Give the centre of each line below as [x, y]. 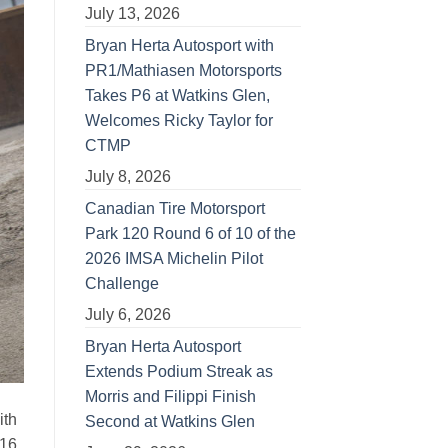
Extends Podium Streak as [178, 371]
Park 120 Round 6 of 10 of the [190, 233]
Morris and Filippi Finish [170, 396]
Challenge [121, 283]
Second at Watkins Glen [169, 421]
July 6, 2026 [127, 314]
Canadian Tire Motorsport [174, 208]
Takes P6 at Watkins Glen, [177, 95]
